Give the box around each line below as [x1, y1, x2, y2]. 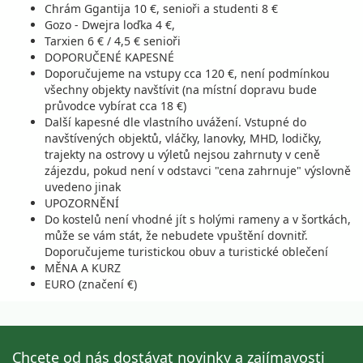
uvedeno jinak [45, 179, 121, 194]
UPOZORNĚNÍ [45, 195, 119, 211]
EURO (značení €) [45, 276, 137, 292]
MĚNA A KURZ [45, 260, 121, 275]
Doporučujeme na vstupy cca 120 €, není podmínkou [45, 66, 330, 81]
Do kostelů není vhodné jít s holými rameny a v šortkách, [45, 211, 351, 227]
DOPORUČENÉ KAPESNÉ [45, 49, 174, 65]
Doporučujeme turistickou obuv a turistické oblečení [45, 244, 328, 259]
